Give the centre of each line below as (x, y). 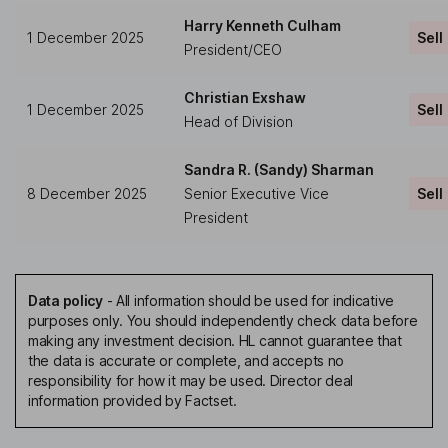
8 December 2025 (87, 194)
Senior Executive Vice (256, 194)
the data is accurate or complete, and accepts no (186, 361)
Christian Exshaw (245, 98)
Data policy (65, 301)
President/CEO (233, 50)
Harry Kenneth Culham (262, 26)
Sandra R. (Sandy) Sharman (279, 170)
